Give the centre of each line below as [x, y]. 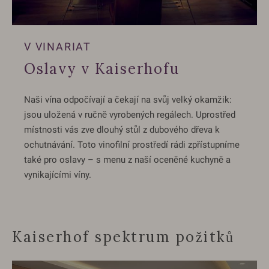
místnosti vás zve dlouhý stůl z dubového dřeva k [122, 129]
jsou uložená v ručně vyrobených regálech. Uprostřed [130, 114]
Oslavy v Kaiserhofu [102, 68]
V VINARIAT [58, 46]
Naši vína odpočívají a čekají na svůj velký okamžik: [128, 99]
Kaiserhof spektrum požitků [123, 237]
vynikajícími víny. [58, 174]
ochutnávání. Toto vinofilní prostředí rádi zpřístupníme [132, 144]
